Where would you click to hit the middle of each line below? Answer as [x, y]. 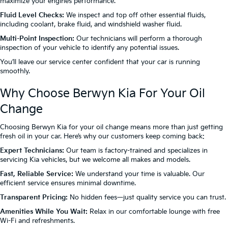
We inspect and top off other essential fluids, [135, 16]
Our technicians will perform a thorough [138, 39]
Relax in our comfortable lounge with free [154, 212]
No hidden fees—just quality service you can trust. [147, 198]
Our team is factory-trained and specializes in [136, 151]
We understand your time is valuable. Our [139, 174]
